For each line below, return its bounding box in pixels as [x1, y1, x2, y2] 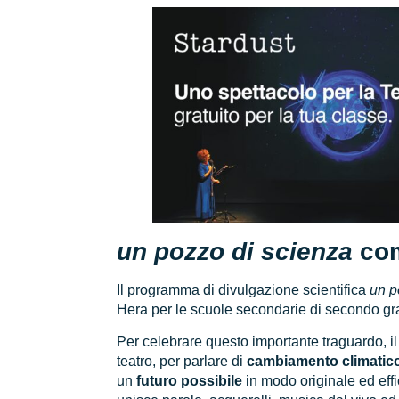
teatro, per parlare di [117, 354, 248, 370]
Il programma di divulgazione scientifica [117, 281, 370, 297]
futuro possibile [136, 373, 243, 389]
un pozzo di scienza [117, 237, 354, 265]
